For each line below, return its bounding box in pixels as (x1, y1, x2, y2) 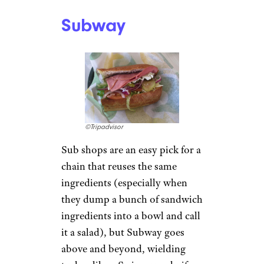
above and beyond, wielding (61, 242, 186, 255)
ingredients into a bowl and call (61, 209, 200, 222)
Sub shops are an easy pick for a (61, 143, 201, 156)
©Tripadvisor (85, 123, 123, 131)
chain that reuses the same (61, 159, 177, 173)
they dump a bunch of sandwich (61, 192, 203, 206)
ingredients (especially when (61, 176, 187, 189)
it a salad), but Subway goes (61, 225, 184, 239)
